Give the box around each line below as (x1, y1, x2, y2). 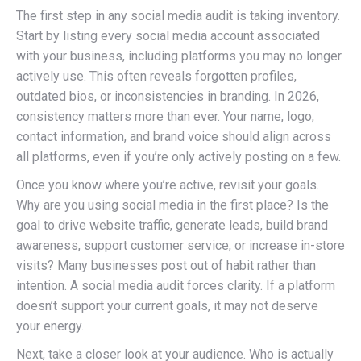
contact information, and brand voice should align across (16, 129, 331, 144)
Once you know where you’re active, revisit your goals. (16, 177, 319, 193)
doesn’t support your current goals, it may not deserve (16, 298, 318, 313)
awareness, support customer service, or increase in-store (16, 238, 345, 253)
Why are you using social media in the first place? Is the (16, 197, 329, 213)
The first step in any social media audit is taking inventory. (16, 8, 340, 23)
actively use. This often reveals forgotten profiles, (16, 68, 297, 84)
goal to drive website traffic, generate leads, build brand (16, 218, 328, 233)
